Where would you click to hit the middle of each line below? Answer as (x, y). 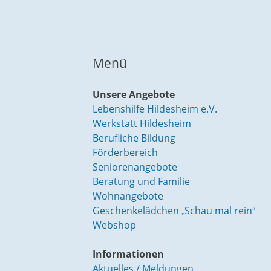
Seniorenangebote (135, 167)
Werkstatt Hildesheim (142, 124)
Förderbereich (125, 153)
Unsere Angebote (133, 95)
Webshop (114, 225)
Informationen (128, 254)
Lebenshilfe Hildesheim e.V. (155, 109)
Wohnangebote (128, 196)
